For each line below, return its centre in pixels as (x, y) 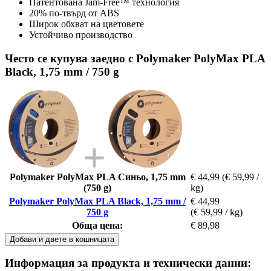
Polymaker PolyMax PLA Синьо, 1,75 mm (97, 177)
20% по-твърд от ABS (74, 13)
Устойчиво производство (81, 35)
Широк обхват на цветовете (87, 24)
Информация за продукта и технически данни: (128, 263)
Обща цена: (97, 225)
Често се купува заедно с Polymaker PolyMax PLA (135, 58)
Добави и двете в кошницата (62, 239)
